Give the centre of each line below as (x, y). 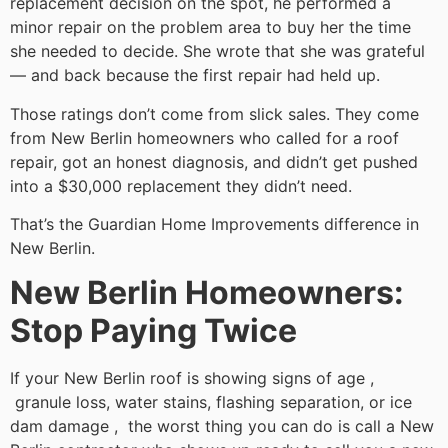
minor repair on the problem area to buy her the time (210, 27)
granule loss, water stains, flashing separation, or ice (211, 402)
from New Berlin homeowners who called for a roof (204, 137)
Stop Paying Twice (153, 331)
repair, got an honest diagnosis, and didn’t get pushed (214, 161)
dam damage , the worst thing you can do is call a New (222, 426)
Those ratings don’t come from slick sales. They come (214, 113)
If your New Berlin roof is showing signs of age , (192, 378)
